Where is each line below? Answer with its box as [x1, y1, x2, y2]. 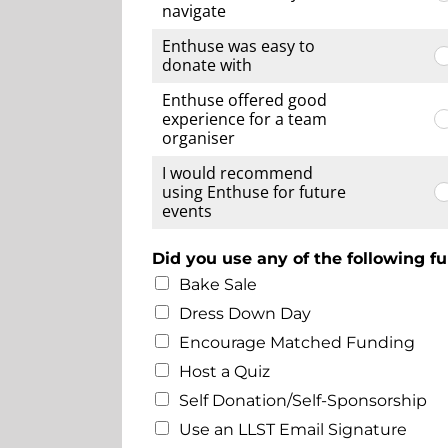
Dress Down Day [178, 303, 311, 323]
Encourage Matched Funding [178, 332, 415, 352]
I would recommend [161, 161, 313, 184]
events [161, 199, 212, 222]
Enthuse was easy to [161, 34, 315, 57]
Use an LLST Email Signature [178, 419, 407, 439]
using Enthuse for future [161, 180, 346, 203]
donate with [161, 53, 252, 76]
